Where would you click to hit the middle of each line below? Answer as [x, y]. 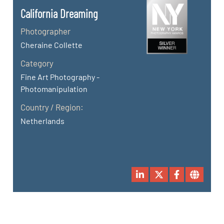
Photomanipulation [54, 88]
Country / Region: [52, 107]
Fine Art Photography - [60, 76]
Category [37, 63]
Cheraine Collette [52, 44]
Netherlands [43, 120]
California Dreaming [59, 13]
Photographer [46, 31]
